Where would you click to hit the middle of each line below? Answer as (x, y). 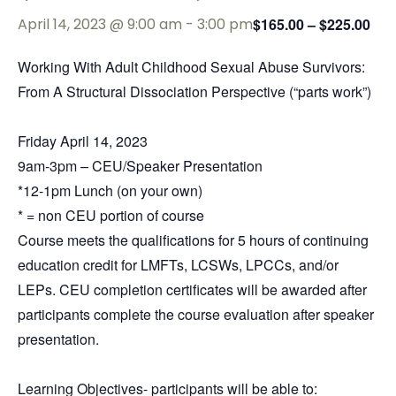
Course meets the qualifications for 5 (132, 240)
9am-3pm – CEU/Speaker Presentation (140, 166)
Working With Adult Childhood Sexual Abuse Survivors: (191, 67)
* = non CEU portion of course (111, 215)
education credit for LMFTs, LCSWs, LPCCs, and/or (178, 265)
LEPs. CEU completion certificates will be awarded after (192, 289)
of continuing (328, 240)
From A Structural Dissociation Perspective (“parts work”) (194, 91)
